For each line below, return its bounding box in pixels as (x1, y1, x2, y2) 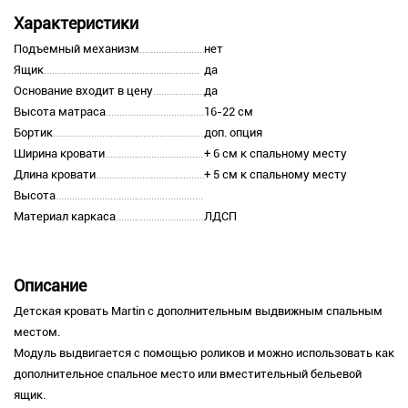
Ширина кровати (14, 147, 105, 161)
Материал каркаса (14, 209, 116, 224)
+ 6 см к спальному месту (204, 147, 347, 161)
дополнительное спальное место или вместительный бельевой (14, 367, 362, 382)
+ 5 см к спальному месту (204, 168, 347, 182)
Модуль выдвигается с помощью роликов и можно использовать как (14, 346, 394, 361)
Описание (14, 276, 87, 296)
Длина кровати (14, 168, 96, 182)
